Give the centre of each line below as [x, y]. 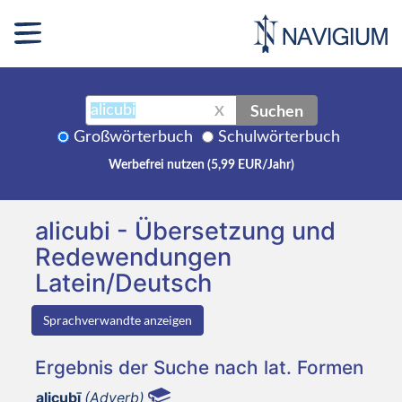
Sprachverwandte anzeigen [118, 319]
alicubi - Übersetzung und [185, 231]
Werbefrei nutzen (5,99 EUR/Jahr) [201, 165]
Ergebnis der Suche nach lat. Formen [199, 367]
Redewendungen [133, 257]
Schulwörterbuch [279, 137]
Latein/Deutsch [123, 283]
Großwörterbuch [133, 137]
